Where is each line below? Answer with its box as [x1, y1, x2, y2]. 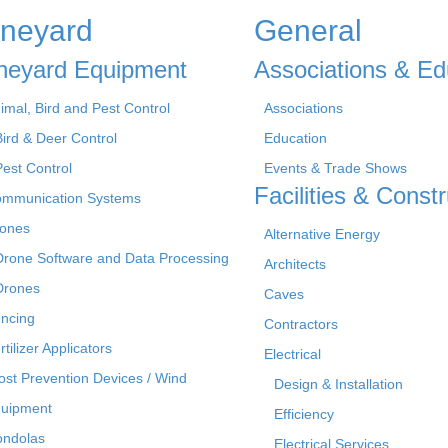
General [254, 13, 362, 47]
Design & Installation [274, 375, 403, 392]
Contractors [264, 315, 338, 332]
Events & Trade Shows [264, 159, 407, 176]
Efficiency [274, 405, 334, 422]
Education [264, 129, 327, 146]
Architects [264, 255, 326, 272]
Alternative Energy [264, 225, 380, 242]
